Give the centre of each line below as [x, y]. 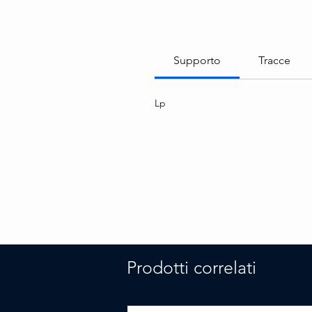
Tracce [274, 60]
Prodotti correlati [192, 267]
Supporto [197, 60]
